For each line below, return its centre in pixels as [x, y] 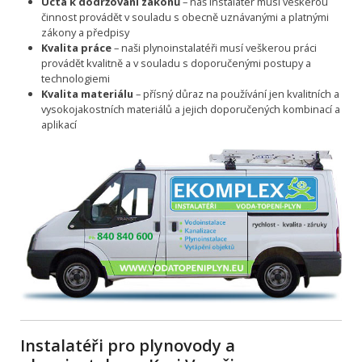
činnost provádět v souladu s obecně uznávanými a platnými [185, 17]
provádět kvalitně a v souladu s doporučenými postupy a [176, 63]
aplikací [59, 125]
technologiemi [75, 79]
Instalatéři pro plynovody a [128, 346]
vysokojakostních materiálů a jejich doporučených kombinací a [190, 109]
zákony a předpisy [85, 33]
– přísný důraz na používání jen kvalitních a [236, 94]
